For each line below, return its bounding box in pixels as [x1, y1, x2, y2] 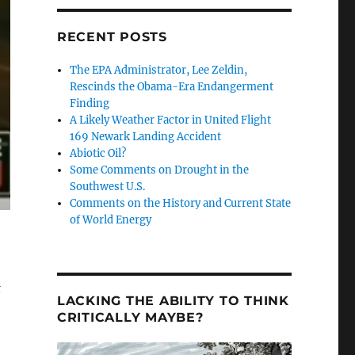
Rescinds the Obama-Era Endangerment [70, 80, 274, 94]
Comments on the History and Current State [70, 197, 292, 211]
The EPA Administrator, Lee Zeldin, [70, 63, 248, 78]
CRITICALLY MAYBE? [56, 310, 204, 326]
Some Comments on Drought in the [70, 163, 250, 177]
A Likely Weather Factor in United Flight [70, 113, 272, 128]
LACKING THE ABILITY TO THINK [56, 293, 289, 309]
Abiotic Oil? [70, 147, 127, 161]
